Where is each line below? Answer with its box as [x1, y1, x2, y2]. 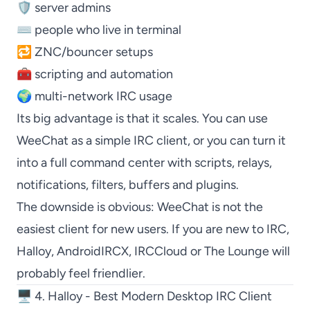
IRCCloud [134, 244, 188, 259]
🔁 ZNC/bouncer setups [17, 44, 153, 60]
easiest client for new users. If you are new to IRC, [17, 221, 289, 237]
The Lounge [204, 244, 269, 259]
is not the [209, 199, 263, 215]
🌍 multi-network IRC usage [17, 89, 172, 104]
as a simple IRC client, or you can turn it [69, 133, 286, 148]
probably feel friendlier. [17, 266, 145, 281]
